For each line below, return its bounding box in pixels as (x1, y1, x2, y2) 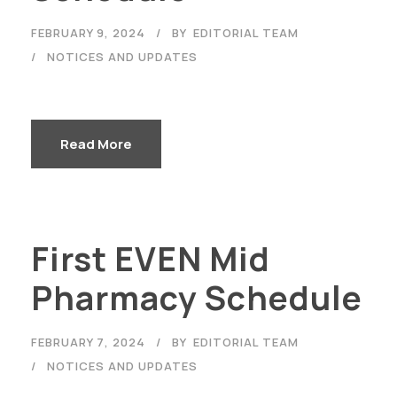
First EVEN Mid (31, 236, 270, 281)
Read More (60, 134, 132, 153)
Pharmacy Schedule (31, 275, 362, 320)
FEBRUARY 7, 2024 (31, 333, 145, 350)
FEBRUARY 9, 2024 (31, 24, 145, 41)
